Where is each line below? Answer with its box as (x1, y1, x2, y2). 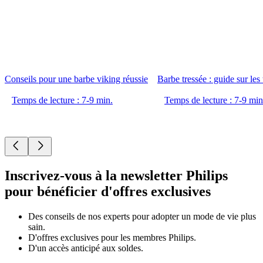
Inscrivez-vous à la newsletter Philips (5, 167, 228, 183)
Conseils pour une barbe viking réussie (5, 74, 148, 85)
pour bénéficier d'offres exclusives (5, 183, 211, 199)
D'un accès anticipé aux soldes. (28, 242, 143, 253)
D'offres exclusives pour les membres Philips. (28, 232, 196, 242)
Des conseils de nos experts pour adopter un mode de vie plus (28, 211, 256, 221)
